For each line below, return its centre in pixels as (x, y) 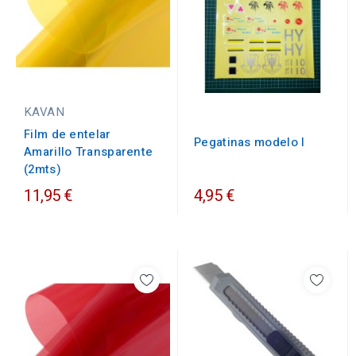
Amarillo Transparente (89, 152)
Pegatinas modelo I (250, 142)
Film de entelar (68, 134)
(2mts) (43, 169)
